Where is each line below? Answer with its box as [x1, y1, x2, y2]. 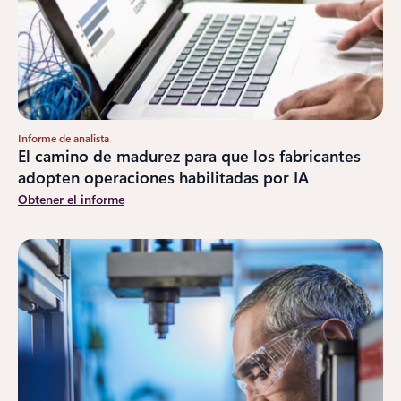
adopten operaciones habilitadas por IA [18, 166, 309, 188]
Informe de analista [18, 130, 109, 145]
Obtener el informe [18, 190, 124, 208]
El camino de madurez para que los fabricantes [18, 144, 361, 166]
